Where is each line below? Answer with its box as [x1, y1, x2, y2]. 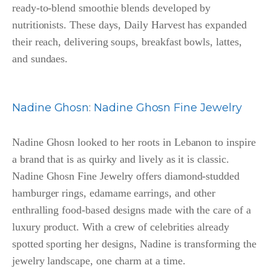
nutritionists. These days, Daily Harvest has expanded [12, 19, 247, 31]
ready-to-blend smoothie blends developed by [12, 2, 211, 15]
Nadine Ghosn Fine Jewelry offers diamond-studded [12, 170, 240, 183]
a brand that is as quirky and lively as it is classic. [12, 153, 229, 166]
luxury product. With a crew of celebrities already [12, 221, 229, 233]
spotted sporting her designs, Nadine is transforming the [12, 238, 256, 250]
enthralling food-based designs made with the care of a [12, 204, 251, 217]
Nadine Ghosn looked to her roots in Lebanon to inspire [12, 136, 256, 149]
